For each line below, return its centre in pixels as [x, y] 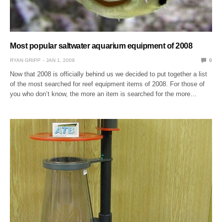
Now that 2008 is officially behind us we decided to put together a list [109, 74]
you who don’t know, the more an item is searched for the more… [104, 94]
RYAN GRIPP [25, 60]
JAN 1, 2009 [60, 60]
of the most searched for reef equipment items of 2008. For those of [108, 84]
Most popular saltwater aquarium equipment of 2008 [101, 46]
